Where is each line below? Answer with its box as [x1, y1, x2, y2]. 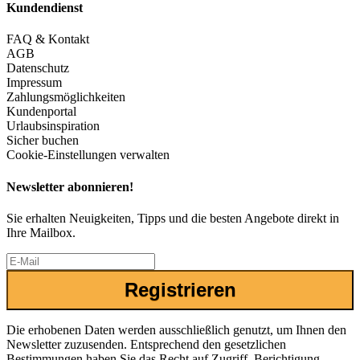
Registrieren [124, 278, 236, 301]
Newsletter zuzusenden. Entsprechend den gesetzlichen [6, 337, 286, 351]
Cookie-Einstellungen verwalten [6, 148, 170, 162]
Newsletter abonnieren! [6, 179, 133, 194]
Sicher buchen [6, 133, 79, 148]
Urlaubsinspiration [6, 119, 100, 133]
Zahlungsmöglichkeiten [6, 90, 125, 104]
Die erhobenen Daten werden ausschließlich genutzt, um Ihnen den [6, 322, 346, 337]
